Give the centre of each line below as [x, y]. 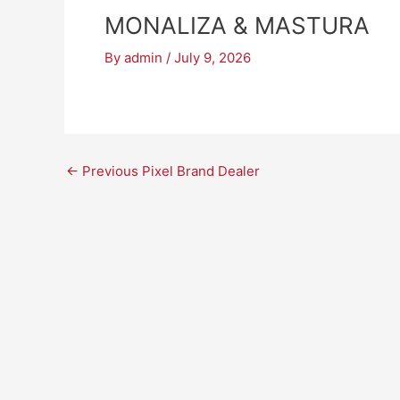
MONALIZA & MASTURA [237, 25]
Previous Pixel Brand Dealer [169, 171]
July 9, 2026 [212, 58]
